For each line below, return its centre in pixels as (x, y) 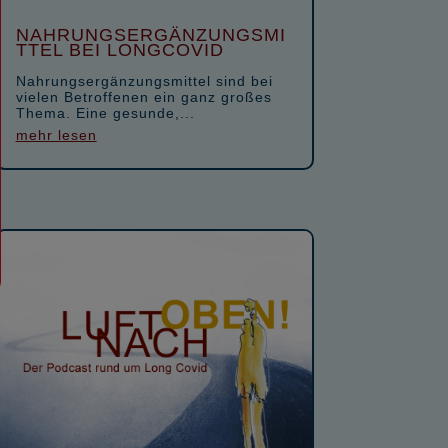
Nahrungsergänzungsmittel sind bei (144, 80)
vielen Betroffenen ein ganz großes (143, 96)
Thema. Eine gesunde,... (105, 112)
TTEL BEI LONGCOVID (119, 49)
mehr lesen (56, 134)
